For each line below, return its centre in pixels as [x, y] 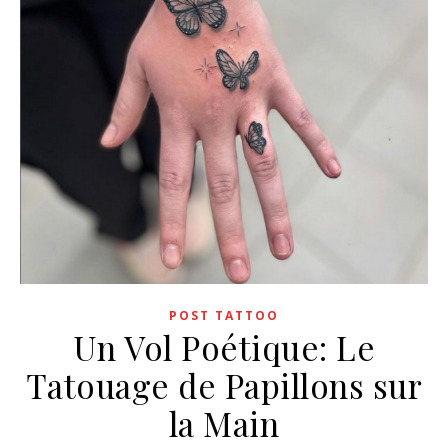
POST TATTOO [224, 315]
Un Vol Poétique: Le [224, 346]
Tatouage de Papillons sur [224, 384]
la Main [224, 422]
